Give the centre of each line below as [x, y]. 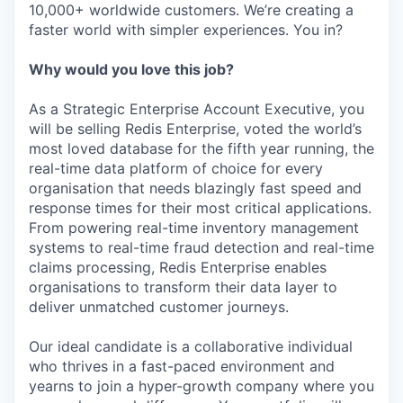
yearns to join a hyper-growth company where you [201, 386]
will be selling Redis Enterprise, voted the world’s [195, 129]
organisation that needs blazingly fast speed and [195, 188]
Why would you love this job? [131, 69]
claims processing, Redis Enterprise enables [178, 267]
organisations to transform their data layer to [183, 287]
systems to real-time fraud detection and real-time [201, 247]
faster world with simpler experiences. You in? [186, 30]
